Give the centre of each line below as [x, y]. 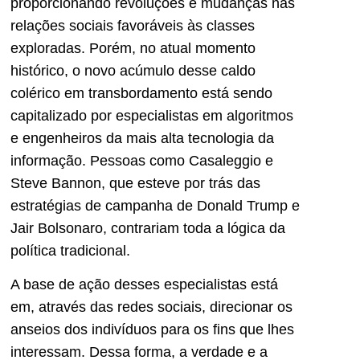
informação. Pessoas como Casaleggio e [142, 160]
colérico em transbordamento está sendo [141, 93]
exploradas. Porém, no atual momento [133, 48]
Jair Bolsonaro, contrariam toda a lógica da [148, 228]
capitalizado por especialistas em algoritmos [152, 115]
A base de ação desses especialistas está [144, 285]
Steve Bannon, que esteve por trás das [135, 183]
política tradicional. [70, 250]
